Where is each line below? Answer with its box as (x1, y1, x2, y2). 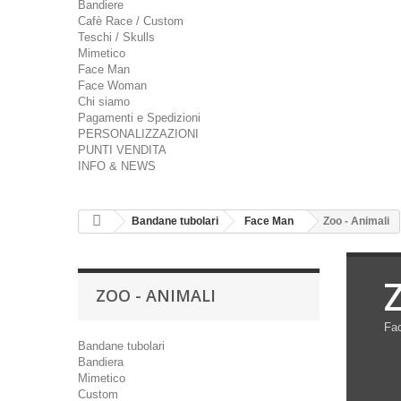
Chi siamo (78, 95, 130, 108)
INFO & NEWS (78, 159, 156, 173)
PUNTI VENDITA (78, 143, 166, 157)
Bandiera (78, 355, 124, 369)
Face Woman (78, 79, 147, 92)
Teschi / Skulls (78, 30, 155, 44)
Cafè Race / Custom (78, 14, 183, 28)
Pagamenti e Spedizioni (78, 111, 200, 124)
